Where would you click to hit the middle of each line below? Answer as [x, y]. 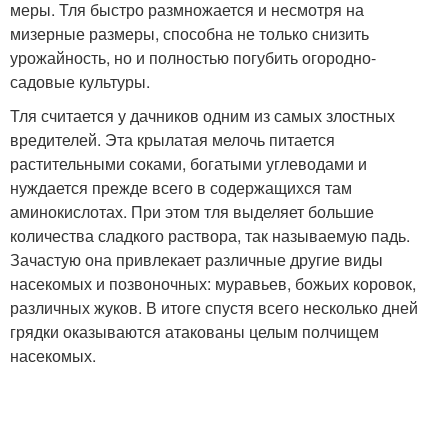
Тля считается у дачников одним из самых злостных [202, 116]
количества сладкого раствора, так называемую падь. [210, 236]
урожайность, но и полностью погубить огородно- [193, 58]
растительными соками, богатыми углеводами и [188, 164]
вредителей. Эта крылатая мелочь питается [172, 140]
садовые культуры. [80, 82]
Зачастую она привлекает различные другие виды [196, 260]
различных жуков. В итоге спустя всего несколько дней [214, 308]
